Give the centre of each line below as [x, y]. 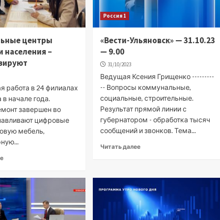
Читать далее [121, 146]
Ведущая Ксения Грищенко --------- [157, 76]
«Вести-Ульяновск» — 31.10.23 [158, 40]
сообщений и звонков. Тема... [148, 130]
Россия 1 [115, 15]
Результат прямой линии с [144, 109]
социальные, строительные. [147, 98]
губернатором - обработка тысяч [155, 119]
